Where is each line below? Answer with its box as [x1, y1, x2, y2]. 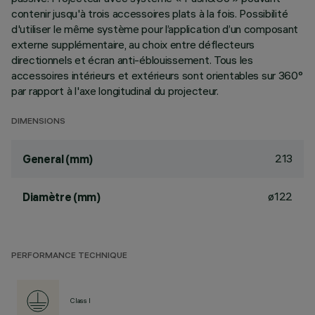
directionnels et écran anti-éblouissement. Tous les [11, 53, 253, 67]
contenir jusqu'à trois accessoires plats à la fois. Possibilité [11, 6, 288, 20]
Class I [70, 296, 91, 305]
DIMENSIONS [11, 117, 65, 127]
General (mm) [22, 152, 94, 166]
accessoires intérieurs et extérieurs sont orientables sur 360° [11, 68, 303, 82]
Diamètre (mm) [22, 190, 101, 204]
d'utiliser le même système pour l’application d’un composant [11, 22, 299, 36]
